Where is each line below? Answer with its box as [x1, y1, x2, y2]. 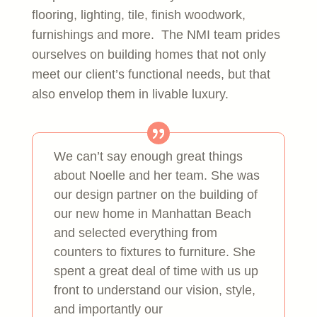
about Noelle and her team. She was [53, 168, 260, 183]
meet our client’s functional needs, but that [31, 67, 270, 81]
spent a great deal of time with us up [53, 263, 258, 278]
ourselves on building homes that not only [31, 47, 266, 62]
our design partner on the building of [53, 187, 258, 202]
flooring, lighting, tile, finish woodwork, [31, 7, 246, 22]
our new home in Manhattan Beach [53, 206, 251, 221]
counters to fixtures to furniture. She [53, 244, 255, 259]
